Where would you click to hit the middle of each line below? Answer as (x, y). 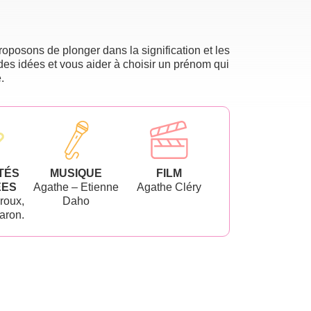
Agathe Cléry (169, 187)
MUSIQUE (76, 173)
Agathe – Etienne (76, 187)
